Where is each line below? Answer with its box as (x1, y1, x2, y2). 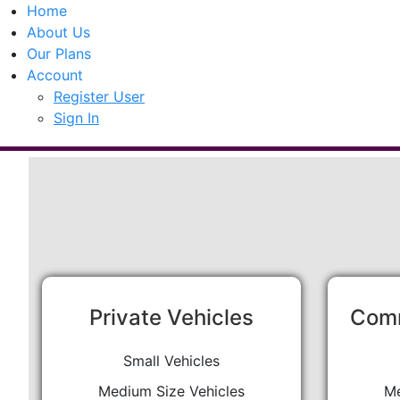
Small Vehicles (123, 352, 220, 370)
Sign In (54, 109, 99, 127)
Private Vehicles (89, 304, 254, 330)
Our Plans (27, 45, 91, 62)
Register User (54, 87, 145, 105)
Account (27, 66, 83, 84)
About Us (27, 23, 90, 41)
